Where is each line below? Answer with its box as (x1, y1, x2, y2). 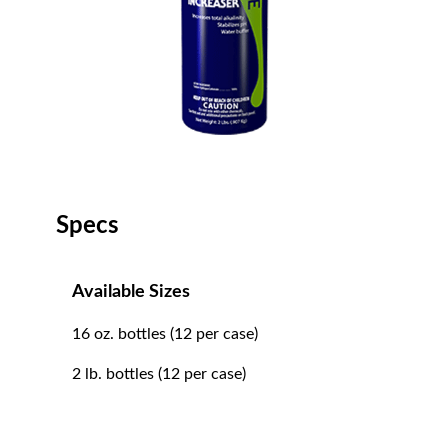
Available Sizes (72, 283, 190, 301)
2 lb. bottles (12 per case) (72, 366, 246, 382)
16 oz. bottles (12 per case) (72, 326, 258, 342)
